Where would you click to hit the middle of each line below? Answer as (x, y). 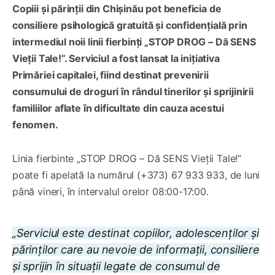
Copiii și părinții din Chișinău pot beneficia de (117, 8)
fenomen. (35, 124)
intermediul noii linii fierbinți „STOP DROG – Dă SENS (134, 41)
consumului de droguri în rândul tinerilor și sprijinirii (133, 91)
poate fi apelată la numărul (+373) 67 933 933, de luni (136, 175)
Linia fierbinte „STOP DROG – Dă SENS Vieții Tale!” (127, 158)
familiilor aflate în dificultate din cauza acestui (118, 108)
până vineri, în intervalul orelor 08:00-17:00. (110, 191)
